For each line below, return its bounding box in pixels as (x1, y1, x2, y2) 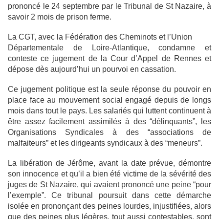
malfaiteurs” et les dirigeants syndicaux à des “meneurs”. (8, 139, 202, 148)
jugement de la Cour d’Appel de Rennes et (52, 54, 212, 63)
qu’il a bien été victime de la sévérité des (69, 170, 212, 178)
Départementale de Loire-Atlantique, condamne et (8, 44, 211, 52)
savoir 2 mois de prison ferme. (8, 13, 111, 22)
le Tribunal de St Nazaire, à (115, 2, 212, 11)
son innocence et (8, 170, 67, 178)
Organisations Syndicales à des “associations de (8, 128, 211, 137)
